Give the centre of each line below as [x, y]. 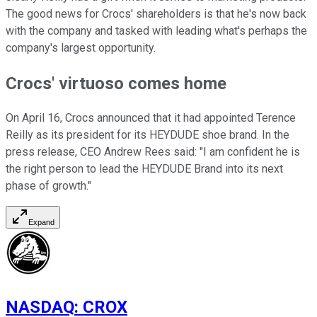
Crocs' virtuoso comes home [116, 83]
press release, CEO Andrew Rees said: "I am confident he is [153, 152]
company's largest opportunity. [81, 47]
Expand [41, 223]
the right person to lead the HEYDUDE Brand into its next [144, 169]
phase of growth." [48, 186]
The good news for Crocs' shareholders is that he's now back [156, 13]
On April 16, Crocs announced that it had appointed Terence [151, 118]
